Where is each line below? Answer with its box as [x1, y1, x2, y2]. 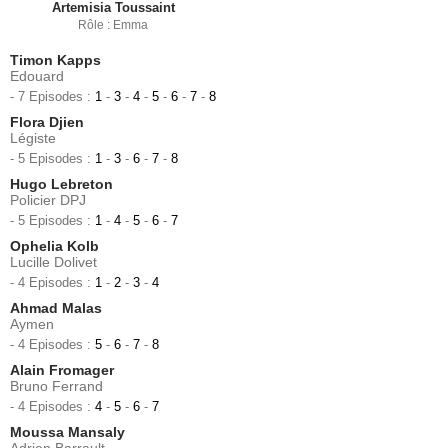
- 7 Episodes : [10, 89, 95, 105]
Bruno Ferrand [10, 378, 103, 395]
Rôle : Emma [78, 18, 149, 33]
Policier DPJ [10, 192, 86, 209]
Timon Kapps [10, 52, 101, 69]
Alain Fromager [10, 362, 114, 379]
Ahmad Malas [10, 300, 102, 317]
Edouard [10, 68, 64, 85]
